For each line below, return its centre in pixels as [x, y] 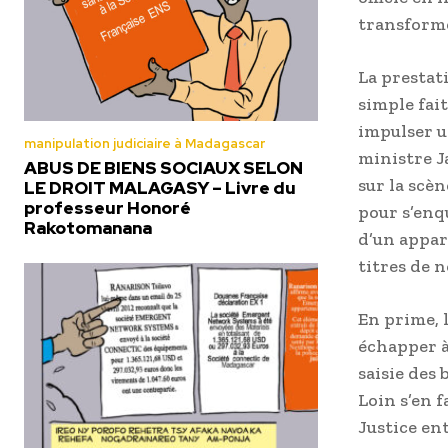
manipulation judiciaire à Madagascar [144, 143]
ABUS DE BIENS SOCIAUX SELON [163, 167]
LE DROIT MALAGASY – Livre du [160, 187]
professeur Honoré [107, 207]
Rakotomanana [88, 227]
